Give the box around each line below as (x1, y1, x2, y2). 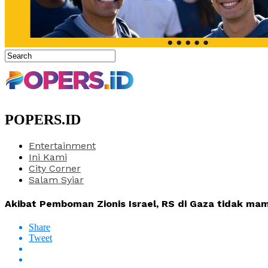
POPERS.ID (5, 111, 81, 127)
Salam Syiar (29, 173, 84, 185)
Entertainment (29, 139, 96, 151)
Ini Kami (29, 151, 67, 163)
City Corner (29, 162, 81, 174)
